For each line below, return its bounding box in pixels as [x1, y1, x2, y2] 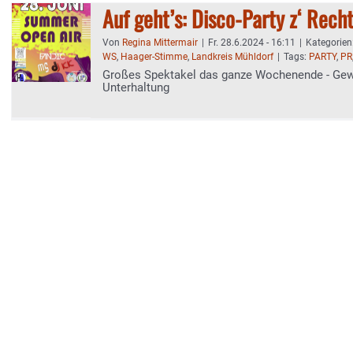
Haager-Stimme [121, 51, 188, 62]
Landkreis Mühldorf [191, 51, 273, 62]
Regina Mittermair [122, 37, 198, 48]
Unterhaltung [102, 80, 169, 95]
